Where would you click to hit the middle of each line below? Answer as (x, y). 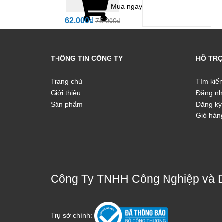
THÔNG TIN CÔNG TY (87, 58)
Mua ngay (127, 6)
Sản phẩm (67, 104)
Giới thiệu (66, 92)
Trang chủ (66, 81)
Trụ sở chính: (72, 215)
